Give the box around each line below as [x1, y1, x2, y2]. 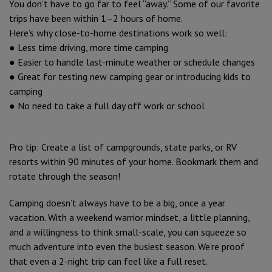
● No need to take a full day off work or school [9, 99, 205, 112]
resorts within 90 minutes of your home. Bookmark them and [9, 155, 258, 168]
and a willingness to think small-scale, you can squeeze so [9, 225, 246, 238]
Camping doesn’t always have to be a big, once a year [9, 196, 225, 209]
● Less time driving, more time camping [9, 41, 168, 53]
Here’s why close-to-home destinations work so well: [9, 26, 227, 39]
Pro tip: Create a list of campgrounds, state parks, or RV [9, 140, 237, 153]
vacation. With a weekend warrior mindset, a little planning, [9, 211, 250, 223]
